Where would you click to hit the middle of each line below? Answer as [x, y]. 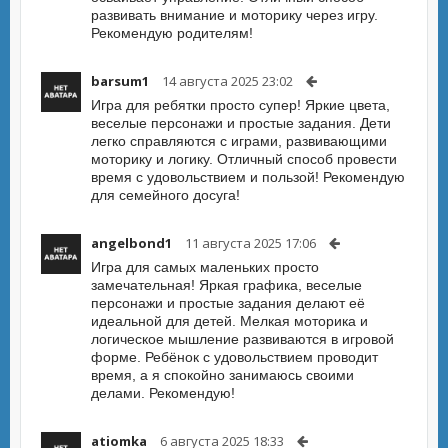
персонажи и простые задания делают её [228, 303]
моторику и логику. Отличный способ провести [244, 159]
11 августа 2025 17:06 [250, 243]
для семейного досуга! [165, 195]
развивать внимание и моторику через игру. [234, 15]
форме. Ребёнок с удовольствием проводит [234, 357]
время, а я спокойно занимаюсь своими [222, 375]
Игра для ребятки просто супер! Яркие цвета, [240, 105]
